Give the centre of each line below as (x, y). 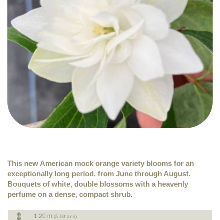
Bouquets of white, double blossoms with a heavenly (98, 184)
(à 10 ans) (65, 216)
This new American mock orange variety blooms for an (101, 163)
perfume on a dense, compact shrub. (70, 194)
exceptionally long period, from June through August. (99, 174)
